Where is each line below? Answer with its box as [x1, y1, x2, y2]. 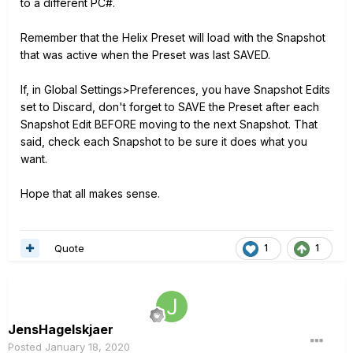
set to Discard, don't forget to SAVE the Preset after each [20, 100, 319, 113]
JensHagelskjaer [8, 321, 113, 337]
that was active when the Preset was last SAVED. [20, 48, 270, 61]
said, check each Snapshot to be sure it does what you [20, 135, 307, 148]
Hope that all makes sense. [20, 187, 160, 200]
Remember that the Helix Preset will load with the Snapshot [20, 31, 325, 44]
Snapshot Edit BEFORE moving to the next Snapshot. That [20, 117, 318, 131]
